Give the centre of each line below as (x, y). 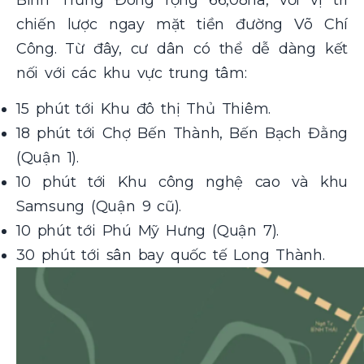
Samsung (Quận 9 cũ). (99, 207)
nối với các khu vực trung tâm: (132, 73)
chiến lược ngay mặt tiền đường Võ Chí (182, 24)
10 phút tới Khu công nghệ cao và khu (182, 182)
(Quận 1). (48, 158)
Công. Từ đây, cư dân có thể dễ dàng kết (182, 48)
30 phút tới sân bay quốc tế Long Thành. (171, 256)
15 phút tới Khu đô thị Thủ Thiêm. (143, 109)
